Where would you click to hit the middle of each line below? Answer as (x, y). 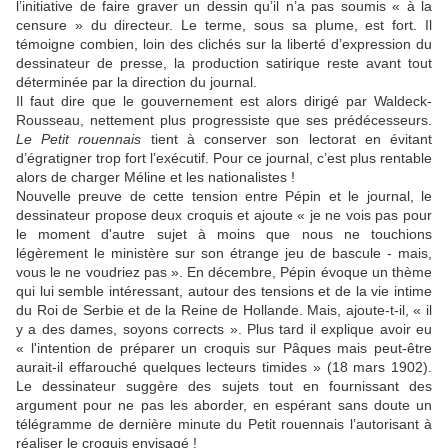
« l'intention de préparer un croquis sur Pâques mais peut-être (224, 348)
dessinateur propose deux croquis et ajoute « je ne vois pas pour (224, 215)
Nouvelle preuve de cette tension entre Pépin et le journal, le (224, 196)
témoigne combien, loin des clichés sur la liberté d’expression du (224, 44)
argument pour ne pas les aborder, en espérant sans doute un (224, 405)
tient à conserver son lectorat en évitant (287, 139)
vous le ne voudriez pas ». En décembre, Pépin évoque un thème (224, 272)
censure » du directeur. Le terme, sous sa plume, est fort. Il (224, 25)
